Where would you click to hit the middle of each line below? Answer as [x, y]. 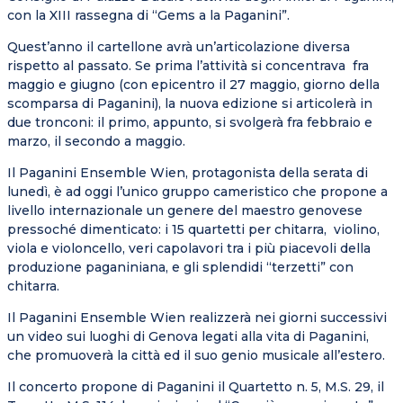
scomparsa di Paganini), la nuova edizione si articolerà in [190, 104]
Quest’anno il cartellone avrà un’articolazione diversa [179, 47]
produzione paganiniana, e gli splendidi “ [139, 268]
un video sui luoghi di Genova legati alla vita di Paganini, [188, 337]
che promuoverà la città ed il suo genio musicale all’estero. [196, 356]
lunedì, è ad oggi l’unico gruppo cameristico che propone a [197, 192]
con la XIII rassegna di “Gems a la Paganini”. [148, 16]
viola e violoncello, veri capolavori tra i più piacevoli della [189, 249]
